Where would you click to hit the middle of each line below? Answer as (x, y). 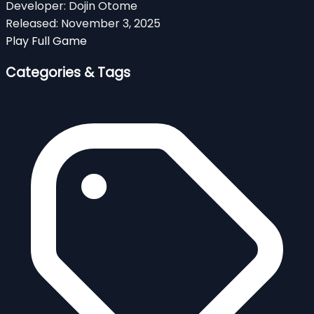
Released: (32, 23)
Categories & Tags (68, 73)
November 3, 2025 (111, 23)
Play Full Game (46, 41)
